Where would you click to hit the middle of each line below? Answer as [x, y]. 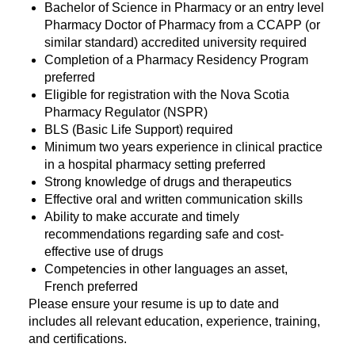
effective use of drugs [104, 252]
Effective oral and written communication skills [174, 199]
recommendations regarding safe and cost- [164, 234]
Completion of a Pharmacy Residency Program [176, 60]
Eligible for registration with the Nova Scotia [167, 95]
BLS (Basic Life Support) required [139, 130]
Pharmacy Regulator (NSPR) [126, 112]
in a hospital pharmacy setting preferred [155, 164]
